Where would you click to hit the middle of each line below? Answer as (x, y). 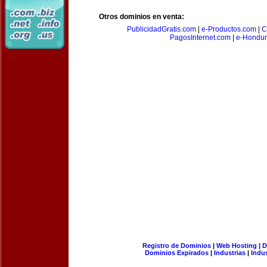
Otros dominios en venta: (142, 17)
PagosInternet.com (200, 38)
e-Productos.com (229, 29)
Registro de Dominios (176, 246)
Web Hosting (236, 246)
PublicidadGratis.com (162, 29)
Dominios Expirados (177, 253)
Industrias (230, 253)
